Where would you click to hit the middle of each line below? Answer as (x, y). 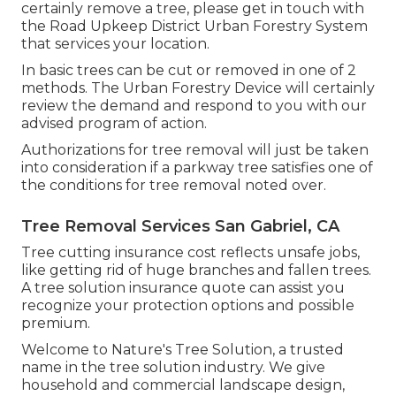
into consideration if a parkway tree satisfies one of (197, 167)
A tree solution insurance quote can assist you (183, 287)
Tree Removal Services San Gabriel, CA (180, 226)
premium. (56, 323)
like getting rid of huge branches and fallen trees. (196, 270)
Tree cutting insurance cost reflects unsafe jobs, (190, 252)
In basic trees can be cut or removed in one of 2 (189, 70)
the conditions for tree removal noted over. (174, 185)
